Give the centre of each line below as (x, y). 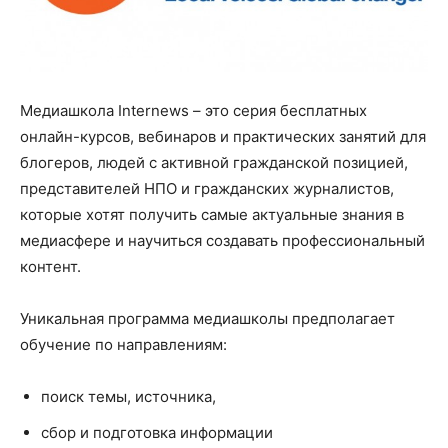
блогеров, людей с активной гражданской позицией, (214, 163)
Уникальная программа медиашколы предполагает (207, 319)
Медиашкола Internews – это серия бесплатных (193, 111)
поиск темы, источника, (128, 397)
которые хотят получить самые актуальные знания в (212, 215)
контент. (50, 267)
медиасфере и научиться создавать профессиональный (222, 241)
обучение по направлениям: (123, 345)
